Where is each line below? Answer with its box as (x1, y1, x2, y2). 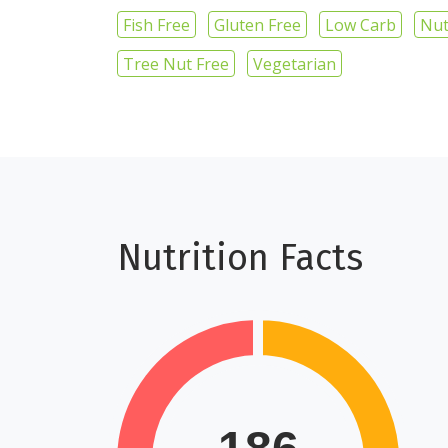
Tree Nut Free (123, 53, 229, 75)
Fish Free (123, 14, 190, 36)
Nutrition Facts (117, 236, 363, 280)
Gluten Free (214, 14, 301, 36)
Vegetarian (253, 53, 336, 75)
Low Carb (325, 14, 396, 36)
